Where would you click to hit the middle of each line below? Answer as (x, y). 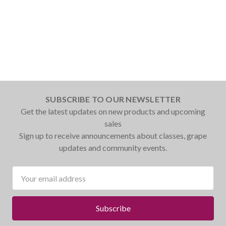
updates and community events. (113, 148)
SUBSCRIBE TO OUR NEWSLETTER (113, 99)
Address (26, 184)
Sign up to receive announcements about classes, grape (113, 136)
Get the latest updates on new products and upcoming (113, 111)
